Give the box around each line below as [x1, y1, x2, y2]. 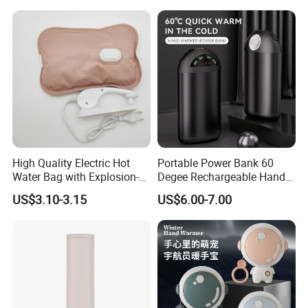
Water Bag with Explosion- [12, 168, 140, 184]
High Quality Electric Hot [12, 155, 131, 170]
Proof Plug [12, 182, 65, 198]
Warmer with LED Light [157, 182, 269, 198]
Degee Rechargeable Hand [157, 168, 285, 184]
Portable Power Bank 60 [157, 155, 274, 170]
